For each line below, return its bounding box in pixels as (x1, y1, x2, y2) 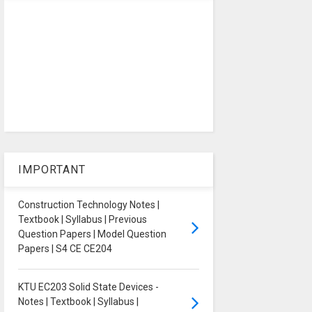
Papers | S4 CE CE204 (17, 243, 112, 255)
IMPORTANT (17, 163, 86, 177)
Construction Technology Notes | (17, 199, 159, 211)
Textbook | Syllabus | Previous (17, 214, 147, 226)
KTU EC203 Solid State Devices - (17, 281, 159, 293)
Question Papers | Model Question (17, 228, 166, 240)
